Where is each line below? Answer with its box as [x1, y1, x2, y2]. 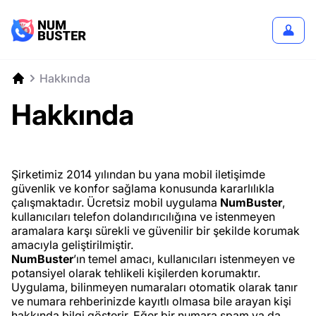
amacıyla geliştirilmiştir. [11, 238, 133, 252]
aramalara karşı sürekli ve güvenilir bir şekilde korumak [11, 224, 300, 238]
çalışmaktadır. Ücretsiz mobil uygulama [11, 195, 220, 209]
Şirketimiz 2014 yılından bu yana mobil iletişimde [11, 167, 265, 181]
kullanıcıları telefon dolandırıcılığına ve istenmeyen [11, 209, 275, 224]
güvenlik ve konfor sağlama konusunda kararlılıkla [11, 181, 274, 195]
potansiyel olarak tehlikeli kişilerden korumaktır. [11, 266, 260, 280]
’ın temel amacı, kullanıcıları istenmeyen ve [73, 252, 295, 266]
